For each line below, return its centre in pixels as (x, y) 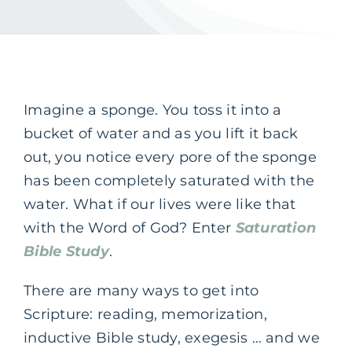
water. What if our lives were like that (160, 204)
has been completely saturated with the (169, 180)
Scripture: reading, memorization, (145, 314)
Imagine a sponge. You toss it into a (153, 110)
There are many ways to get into (141, 290)
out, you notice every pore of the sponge (170, 157)
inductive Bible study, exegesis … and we (172, 337)
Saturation (276, 227)
